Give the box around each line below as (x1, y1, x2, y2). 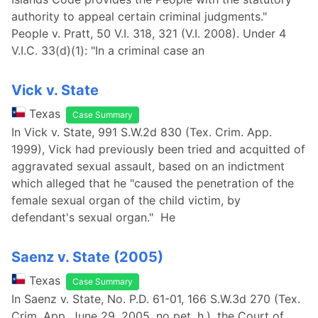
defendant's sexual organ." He (11, 210, 175, 224)
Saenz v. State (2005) (11, 248, 163, 265)
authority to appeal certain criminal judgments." (11, 9, 267, 23)
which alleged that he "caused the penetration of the (11, 176, 294, 190)
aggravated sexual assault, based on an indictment (11, 159, 285, 173)
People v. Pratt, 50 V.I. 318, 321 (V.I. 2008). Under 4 (11, 26, 286, 40)
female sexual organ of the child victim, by (11, 193, 241, 207)
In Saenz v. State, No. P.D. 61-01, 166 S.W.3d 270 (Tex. (11, 292, 300, 306)
